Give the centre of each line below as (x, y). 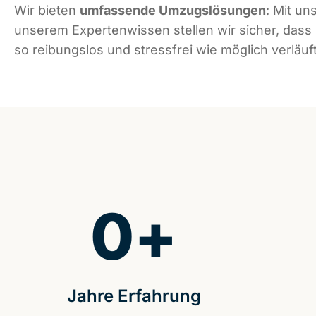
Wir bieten (47, 11)
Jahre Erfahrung (134, 296)
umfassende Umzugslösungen (173, 11)
